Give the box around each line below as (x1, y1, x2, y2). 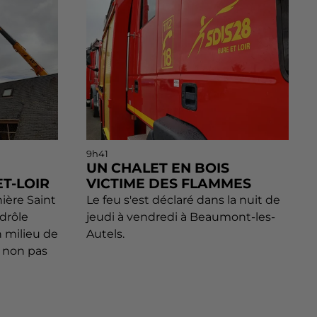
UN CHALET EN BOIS (86, 159, 229, 176)
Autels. (86, 226, 125, 241)
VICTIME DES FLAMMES (86, 175, 251, 192)
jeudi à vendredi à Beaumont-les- (86, 209, 275, 224)
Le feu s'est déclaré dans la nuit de (86, 192, 280, 207)
